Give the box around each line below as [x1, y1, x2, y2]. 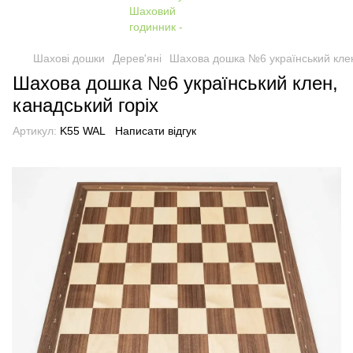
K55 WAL [57, 124, 106, 137]
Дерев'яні [113, 52, 162, 65]
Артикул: [13, 124, 57, 137]
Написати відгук [115, 124, 196, 137]
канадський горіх [13, 95, 158, 116]
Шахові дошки [33, 52, 105, 65]
